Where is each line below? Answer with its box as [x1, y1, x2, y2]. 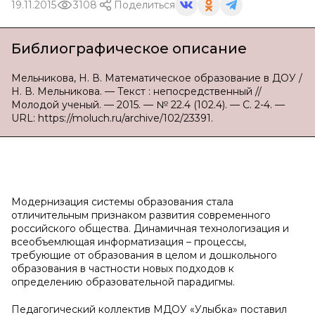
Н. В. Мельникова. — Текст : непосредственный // [11, 85, 262, 98]
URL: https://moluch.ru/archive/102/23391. [11, 112, 213, 124]
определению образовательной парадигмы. [11, 276, 235, 288]
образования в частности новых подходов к [11, 262, 234, 275]
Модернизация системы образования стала [11, 195, 233, 208]
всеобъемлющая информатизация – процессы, [11, 236, 246, 248]
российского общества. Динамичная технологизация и [11, 222, 289, 235]
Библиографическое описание [11, 40, 247, 57]
